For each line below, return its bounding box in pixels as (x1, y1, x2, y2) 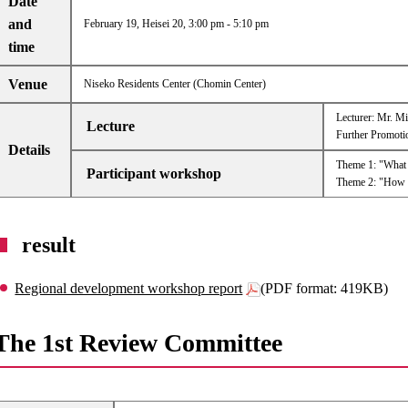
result (22, 233, 76, 258)
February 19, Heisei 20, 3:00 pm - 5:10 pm (83, 17, 269, 31)
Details (8, 142, 51, 158)
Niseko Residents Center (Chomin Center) (83, 77, 266, 91)
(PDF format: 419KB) (260, 280, 389, 297)
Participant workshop (87, 166, 222, 182)
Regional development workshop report (15, 280, 243, 297)
